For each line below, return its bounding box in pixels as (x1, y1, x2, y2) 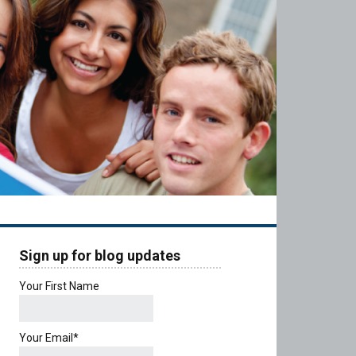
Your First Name (19, 280, 100, 293)
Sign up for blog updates (19, 247, 181, 265)
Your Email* (19, 331, 79, 344)
